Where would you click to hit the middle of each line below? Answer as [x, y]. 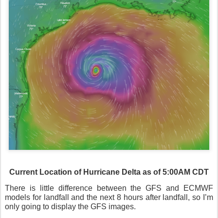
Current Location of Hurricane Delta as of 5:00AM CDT [109, 172]
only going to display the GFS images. [70, 207]
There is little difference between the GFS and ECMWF [109, 188]
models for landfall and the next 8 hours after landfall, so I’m [109, 198]
